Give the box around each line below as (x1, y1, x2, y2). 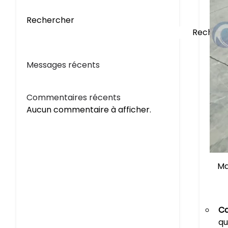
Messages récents (26, 59, 100, 71)
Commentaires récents (26, 92, 121, 103)
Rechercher (26, 14, 74, 26)
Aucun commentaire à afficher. (26, 104, 151, 116)
